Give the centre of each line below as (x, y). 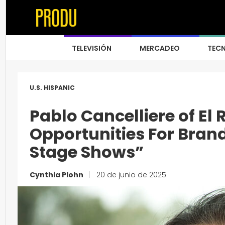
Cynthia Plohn (57, 175)
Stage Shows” (87, 152)
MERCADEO (160, 48)
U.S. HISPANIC (52, 88)
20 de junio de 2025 (130, 175)
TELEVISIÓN (92, 48)
